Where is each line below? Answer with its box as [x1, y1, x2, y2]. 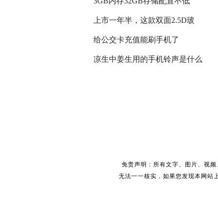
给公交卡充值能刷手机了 [93, 36, 179, 44]
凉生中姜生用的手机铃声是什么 [93, 55, 202, 63]
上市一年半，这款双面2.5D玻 [93, 16, 195, 24]
